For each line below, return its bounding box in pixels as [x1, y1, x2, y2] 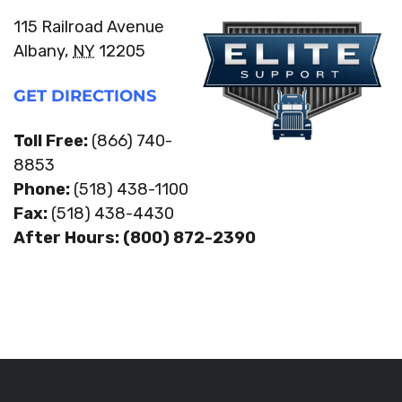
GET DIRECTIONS [13, 85, 156, 106]
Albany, [13, 40, 73, 61]
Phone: [13, 179, 74, 199]
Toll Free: [13, 130, 92, 151]
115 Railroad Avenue [13, 16, 164, 37]
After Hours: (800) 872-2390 [13, 227, 256, 248]
